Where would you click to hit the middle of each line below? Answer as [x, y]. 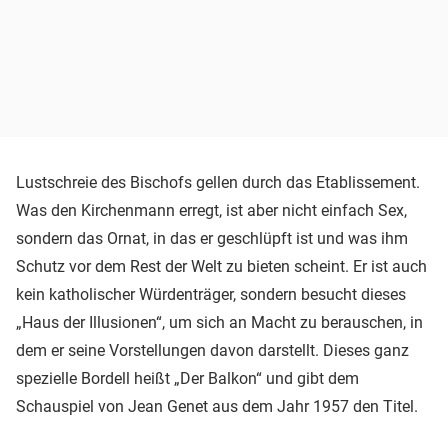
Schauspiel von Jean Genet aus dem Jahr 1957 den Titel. [217, 406]
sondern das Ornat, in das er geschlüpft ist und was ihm [212, 238]
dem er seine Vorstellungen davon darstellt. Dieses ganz [212, 350]
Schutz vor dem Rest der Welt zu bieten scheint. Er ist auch [221, 266]
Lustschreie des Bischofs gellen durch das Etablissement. [218, 182]
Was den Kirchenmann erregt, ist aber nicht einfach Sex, [211, 210]
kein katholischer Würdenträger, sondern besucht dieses [211, 294]
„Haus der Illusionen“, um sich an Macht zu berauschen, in [219, 322]
